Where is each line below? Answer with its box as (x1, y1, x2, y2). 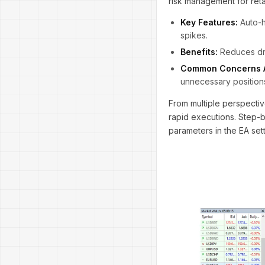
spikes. (180, 30, 208, 40)
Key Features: (180, 17, 238, 27)
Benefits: (180, 47, 218, 57)
